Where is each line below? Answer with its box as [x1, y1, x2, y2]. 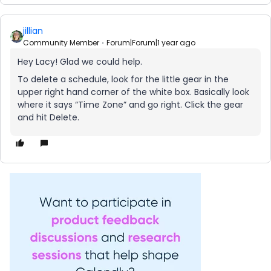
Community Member [23, 38, 99, 48]
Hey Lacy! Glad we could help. [18, 56, 142, 68]
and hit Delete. [18, 111, 79, 124]
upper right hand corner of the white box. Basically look [18, 86, 249, 99]
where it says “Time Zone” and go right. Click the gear [18, 99, 243, 111]
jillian [23, 25, 43, 38]
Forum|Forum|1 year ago [106, 38, 195, 48]
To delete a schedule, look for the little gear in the [18, 73, 229, 86]
